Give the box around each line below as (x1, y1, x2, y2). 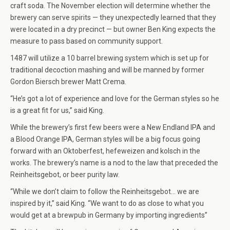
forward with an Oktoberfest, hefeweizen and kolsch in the (10, 147, 200, 156)
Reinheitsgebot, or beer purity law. (10, 170, 120, 179)
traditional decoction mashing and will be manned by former (10, 66, 204, 74)
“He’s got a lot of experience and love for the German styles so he (10, 94, 219, 103)
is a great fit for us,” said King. (10, 106, 104, 115)
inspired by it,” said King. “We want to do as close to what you (10, 199, 204, 208)
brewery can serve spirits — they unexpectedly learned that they (10, 13, 216, 22)
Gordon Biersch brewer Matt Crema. (10, 78, 126, 86)
